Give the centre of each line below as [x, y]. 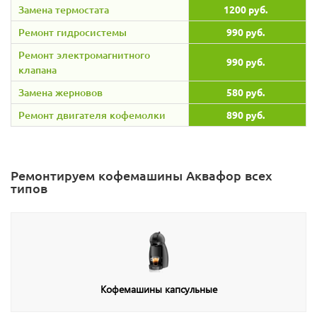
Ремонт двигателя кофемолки [92, 115]
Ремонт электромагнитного [84, 54]
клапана [38, 69]
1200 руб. [246, 9]
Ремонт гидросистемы [73, 32]
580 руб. [246, 92]
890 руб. [246, 114]
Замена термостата [64, 9]
